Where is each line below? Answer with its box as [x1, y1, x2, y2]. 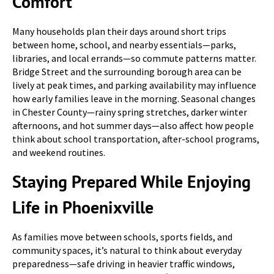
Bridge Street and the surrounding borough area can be [12, 65, 242, 78]
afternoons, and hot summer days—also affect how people [12, 119, 254, 131]
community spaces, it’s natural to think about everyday [12, 244, 242, 256]
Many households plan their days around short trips [12, 25, 226, 37]
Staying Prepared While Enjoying [12, 170, 251, 193]
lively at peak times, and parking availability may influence [12, 79, 256, 91]
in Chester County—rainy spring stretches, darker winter [12, 106, 247, 118]
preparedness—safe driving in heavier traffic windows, [12, 257, 235, 270]
